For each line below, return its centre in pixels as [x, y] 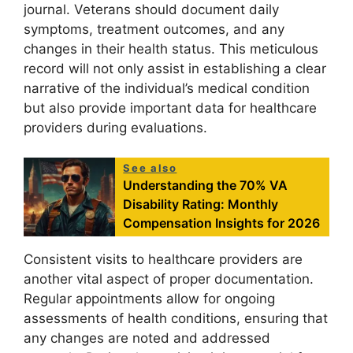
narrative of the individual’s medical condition [167, 88]
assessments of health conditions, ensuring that [176, 319]
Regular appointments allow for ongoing [149, 299]
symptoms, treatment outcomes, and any [154, 29]
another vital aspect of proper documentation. [169, 279]
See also [150, 168]
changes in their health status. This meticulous [171, 48]
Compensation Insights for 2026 [222, 223]
